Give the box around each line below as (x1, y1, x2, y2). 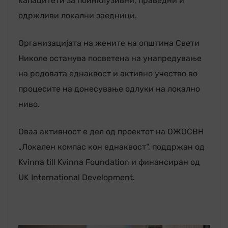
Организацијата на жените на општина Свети (18, 38, 199, 48)
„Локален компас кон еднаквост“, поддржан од (18, 141, 205, 152)
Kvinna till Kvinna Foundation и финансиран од (18, 157, 200, 167)
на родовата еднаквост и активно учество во (18, 68, 197, 78)
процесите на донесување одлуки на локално (18, 83, 200, 94)
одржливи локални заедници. (18, 10, 137, 20)
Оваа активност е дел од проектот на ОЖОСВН (18, 126, 204, 136)
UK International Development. (18, 172, 135, 182)
